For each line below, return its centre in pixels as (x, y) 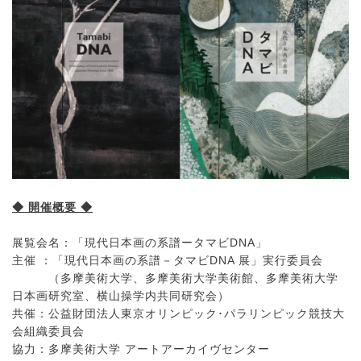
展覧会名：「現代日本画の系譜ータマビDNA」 (140, 242)
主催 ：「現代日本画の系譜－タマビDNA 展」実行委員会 (168, 260)
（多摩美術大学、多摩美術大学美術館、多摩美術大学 (175, 278)
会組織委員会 (48, 331)
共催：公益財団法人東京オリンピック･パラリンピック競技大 (178, 313)
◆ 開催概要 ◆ (52, 207)
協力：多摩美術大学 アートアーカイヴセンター (141, 349)
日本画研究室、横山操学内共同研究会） (121, 295)
